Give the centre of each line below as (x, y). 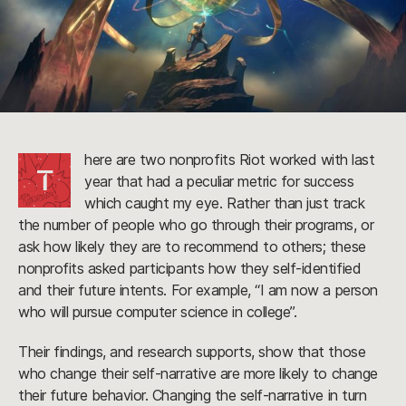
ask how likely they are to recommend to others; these (192, 247)
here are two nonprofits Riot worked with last (230, 160)
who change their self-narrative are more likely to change (198, 374)
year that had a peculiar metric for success (219, 182)
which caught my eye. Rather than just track (225, 203)
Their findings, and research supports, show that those (192, 352)
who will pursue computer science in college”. (158, 312)
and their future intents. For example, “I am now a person (198, 290)
